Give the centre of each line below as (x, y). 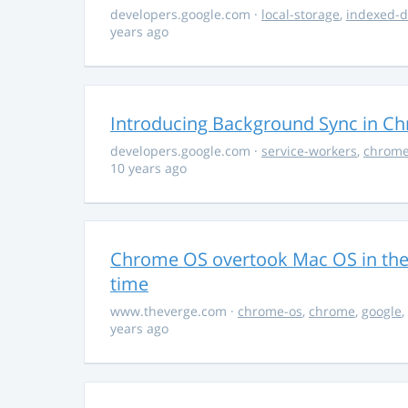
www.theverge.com (170, 311)
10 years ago (148, 168)
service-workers (309, 150)
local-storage (301, 14)
